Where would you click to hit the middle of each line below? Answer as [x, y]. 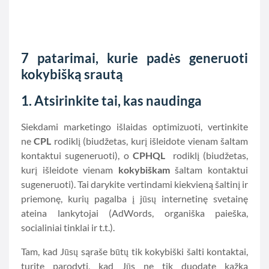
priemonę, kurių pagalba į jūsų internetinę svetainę [134, 198]
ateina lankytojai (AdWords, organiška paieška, [134, 213]
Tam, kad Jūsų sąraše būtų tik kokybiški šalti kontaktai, [134, 251]
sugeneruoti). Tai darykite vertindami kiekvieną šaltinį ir [134, 184]
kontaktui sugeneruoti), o [77, 155]
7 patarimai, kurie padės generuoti [134, 58]
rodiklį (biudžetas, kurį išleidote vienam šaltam [150, 141]
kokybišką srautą [72, 74]
